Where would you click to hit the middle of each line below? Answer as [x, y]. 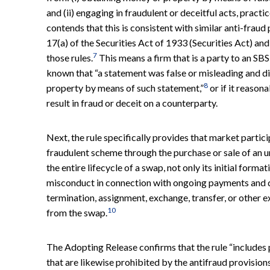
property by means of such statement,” [125, 87]
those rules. [70, 57]
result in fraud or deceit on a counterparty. [132, 102]
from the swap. [77, 212]
